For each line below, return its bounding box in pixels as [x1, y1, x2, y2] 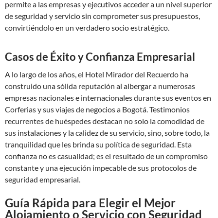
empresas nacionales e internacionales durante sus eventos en [5, 93, 211, 102]
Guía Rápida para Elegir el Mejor [5, 196, 176, 210]
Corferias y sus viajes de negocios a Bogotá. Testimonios [5, 105, 190, 114]
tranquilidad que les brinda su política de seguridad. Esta [5, 140, 192, 149]
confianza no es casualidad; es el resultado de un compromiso [5, 151, 208, 161]
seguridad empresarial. [5, 175, 80, 184]
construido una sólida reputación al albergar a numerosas [5, 81, 195, 91]
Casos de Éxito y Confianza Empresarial [5, 50, 195, 63]
